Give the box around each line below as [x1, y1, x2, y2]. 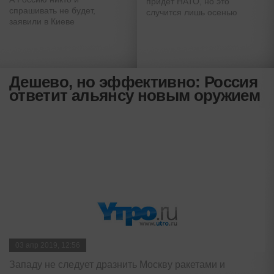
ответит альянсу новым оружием [9, 86, 261, 105]
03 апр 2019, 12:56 [15, 240, 80, 250]
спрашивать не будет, [9, 5, 95, 15]
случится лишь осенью [146, 7, 237, 17]
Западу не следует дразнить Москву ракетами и [9, 259, 225, 270]
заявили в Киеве [9, 16, 75, 26]
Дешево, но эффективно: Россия [9, 72, 258, 91]
